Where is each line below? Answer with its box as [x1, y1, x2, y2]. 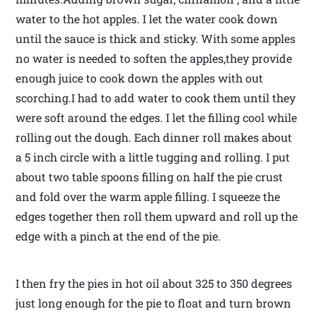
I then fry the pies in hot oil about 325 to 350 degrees [16, 275, 293, 291]
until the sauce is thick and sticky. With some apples [16, 30, 296, 46]
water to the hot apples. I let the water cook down [16, 11, 279, 26]
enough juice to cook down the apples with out [16, 70, 264, 85]
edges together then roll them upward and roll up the [16, 208, 298, 224]
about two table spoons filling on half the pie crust [16, 169, 284, 184]
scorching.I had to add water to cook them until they [16, 90, 296, 105]
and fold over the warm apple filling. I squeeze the [16, 188, 281, 204]
